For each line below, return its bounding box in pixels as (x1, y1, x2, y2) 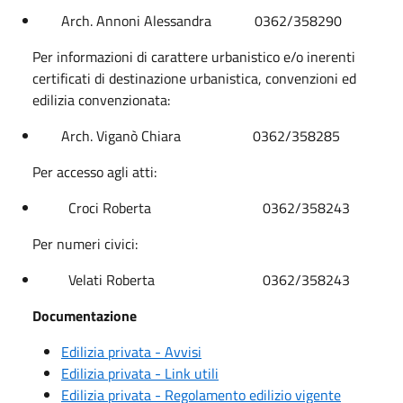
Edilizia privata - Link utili (61, 362, 219, 384)
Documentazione (32, 304, 137, 327)
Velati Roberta (40, 268, 155, 291)
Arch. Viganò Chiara (61, 124, 181, 147)
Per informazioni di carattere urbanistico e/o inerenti (32, 45, 355, 67)
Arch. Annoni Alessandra (61, 9, 211, 31)
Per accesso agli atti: (32, 160, 157, 183)
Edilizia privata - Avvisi (61, 340, 201, 363)
